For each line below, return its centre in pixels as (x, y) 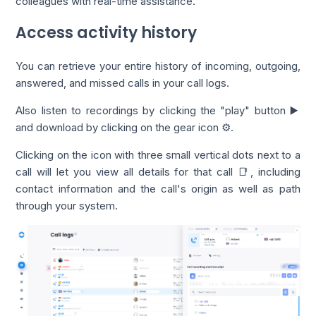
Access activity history (107, 32)
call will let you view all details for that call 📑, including (158, 171)
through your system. (67, 205)
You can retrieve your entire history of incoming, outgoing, (158, 66)
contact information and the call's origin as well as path (158, 188)
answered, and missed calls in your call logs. (123, 83)
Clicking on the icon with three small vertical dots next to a (158, 154)
